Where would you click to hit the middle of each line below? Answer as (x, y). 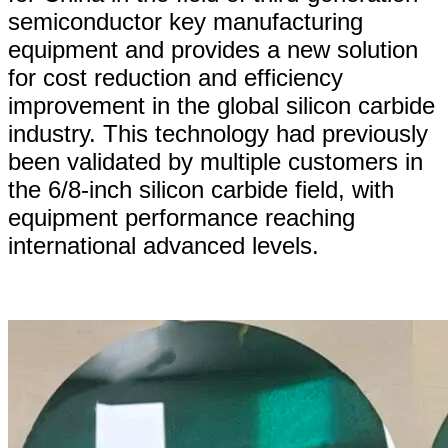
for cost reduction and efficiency (175, 77)
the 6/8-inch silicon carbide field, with (201, 189)
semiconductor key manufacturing (185, 21)
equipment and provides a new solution (213, 49)
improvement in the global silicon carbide (221, 105)
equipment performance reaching (181, 217)
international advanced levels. (163, 245)
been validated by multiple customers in (215, 161)
